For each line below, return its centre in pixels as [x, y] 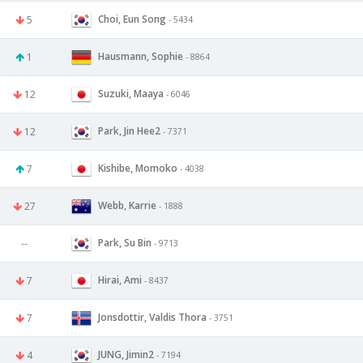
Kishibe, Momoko [138, 168]
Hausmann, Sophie [141, 56]
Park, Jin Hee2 [129, 130]
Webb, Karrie [127, 205]
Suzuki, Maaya [131, 93]
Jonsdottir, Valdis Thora [152, 317]
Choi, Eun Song [132, 19]
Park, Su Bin [125, 242]
